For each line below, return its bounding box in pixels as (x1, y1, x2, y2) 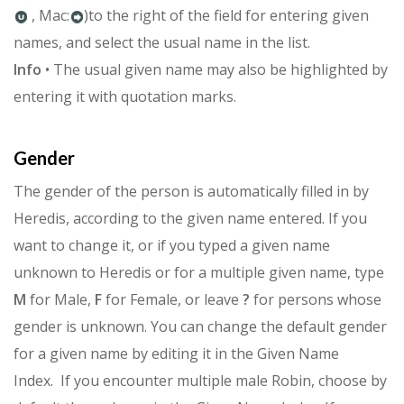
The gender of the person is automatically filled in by (14, 181, 369, 202)
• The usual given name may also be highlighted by (41, 60, 388, 80)
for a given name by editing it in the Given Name (14, 344, 339, 364)
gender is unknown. (14, 317, 151, 337)
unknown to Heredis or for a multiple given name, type (14, 262, 384, 283)
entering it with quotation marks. (14, 87, 236, 107)
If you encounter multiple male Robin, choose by (60, 371, 387, 391)
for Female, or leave (102, 289, 243, 310)
